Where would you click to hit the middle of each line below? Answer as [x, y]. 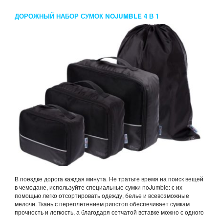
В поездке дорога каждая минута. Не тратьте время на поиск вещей [109, 179]
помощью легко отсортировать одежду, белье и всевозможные [102, 196]
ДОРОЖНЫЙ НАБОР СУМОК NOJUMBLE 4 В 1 [87, 16]
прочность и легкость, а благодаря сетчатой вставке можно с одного [109, 212]
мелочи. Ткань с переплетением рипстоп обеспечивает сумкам [102, 204]
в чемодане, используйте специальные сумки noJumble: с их [99, 187]
